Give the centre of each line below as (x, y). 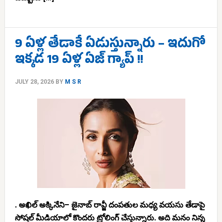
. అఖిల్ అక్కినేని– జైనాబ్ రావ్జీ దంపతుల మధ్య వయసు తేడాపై (110, 205)
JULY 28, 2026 (34, 82)
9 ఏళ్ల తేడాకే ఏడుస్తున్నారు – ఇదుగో (110, 45)
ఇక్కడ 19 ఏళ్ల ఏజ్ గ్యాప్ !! (79, 61)
